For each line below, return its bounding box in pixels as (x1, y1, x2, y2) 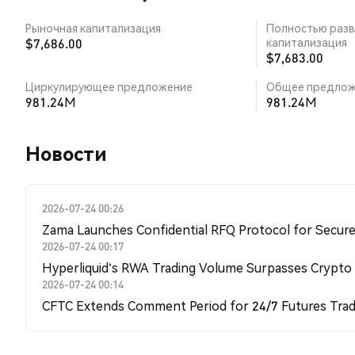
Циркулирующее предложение (25, 79, 193, 94)
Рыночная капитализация (25, 21, 161, 35)
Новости (25, 141, 107, 166)
